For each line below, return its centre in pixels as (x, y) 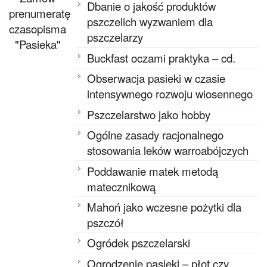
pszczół (106, 223)
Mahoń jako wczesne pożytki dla (164, 207)
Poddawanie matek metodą (153, 171)
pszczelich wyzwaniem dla (150, 22)
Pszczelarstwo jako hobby (149, 114)
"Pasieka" (38, 44)
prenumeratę (40, 13)
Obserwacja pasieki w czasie (156, 78)
